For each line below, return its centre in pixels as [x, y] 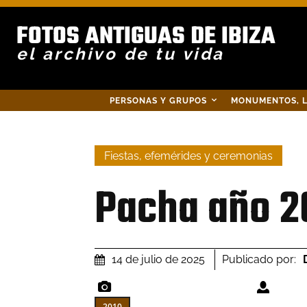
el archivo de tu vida [121, 54]
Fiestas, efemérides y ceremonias [188, 156]
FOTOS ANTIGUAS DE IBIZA [146, 37]
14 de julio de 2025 [158, 260]
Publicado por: [259, 259]
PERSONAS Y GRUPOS [158, 101]
